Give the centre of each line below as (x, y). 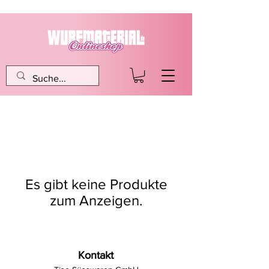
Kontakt (96, 255)
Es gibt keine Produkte (96, 184)
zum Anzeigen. (96, 201)
